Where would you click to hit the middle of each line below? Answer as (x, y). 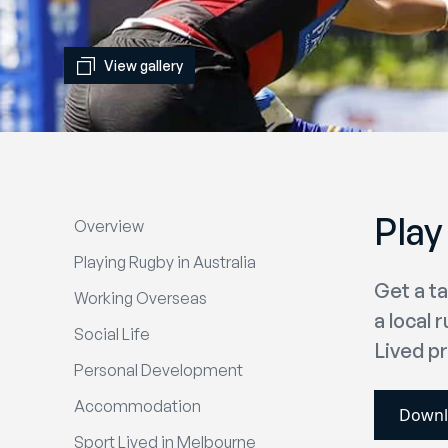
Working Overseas (140, 298)
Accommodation (137, 406)
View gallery (143, 65)
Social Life (112, 334)
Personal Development (158, 370)
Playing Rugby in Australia (165, 262)
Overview (109, 226)
